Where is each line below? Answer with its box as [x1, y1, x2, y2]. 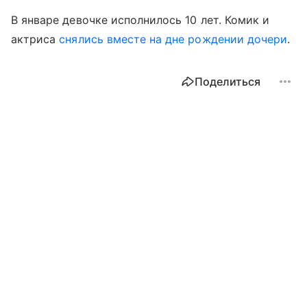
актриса [11, 32, 60, 46]
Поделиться [195, 75, 260, 88]
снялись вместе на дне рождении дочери [59, 32, 288, 46]
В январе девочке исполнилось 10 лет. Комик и [11, 13, 270, 27]
